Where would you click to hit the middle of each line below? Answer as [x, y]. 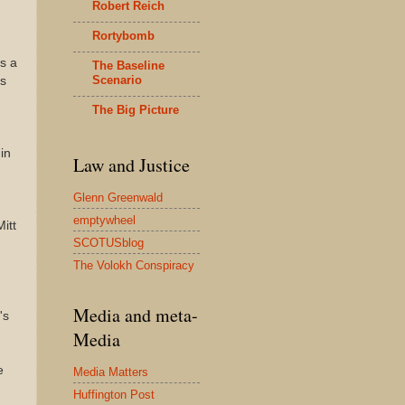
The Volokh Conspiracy [134, 265]
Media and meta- [136, 315]
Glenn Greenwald [118, 197]
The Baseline [128, 65]
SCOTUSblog [108, 242]
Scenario [117, 80]
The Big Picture [136, 109]
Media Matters [111, 372]
